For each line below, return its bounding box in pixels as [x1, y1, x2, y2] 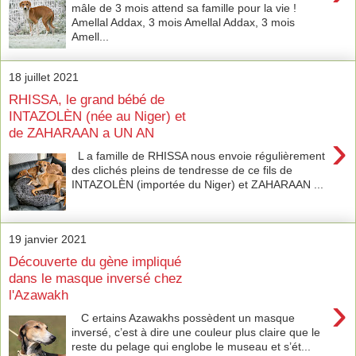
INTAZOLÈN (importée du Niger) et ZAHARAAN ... [72, 177, 324, 191]
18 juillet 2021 [9, 70, 79, 83]
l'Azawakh [9, 287, 68, 304]
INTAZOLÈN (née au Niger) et [9, 108, 186, 125]
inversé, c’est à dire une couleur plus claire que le [72, 325, 321, 339]
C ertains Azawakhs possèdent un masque [72, 311, 296, 324]
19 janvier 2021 [9, 232, 87, 246]
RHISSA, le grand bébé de [9, 91, 164, 108]
